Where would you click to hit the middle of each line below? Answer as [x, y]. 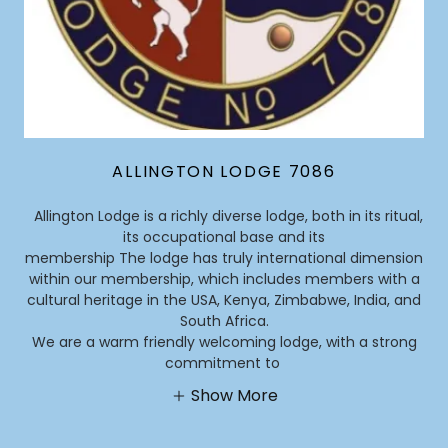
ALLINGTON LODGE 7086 [224, 172]
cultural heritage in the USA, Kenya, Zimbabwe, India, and [224, 300]
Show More [234, 396]
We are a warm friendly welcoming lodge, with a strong [224, 342]
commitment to [224, 363]
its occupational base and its [224, 237]
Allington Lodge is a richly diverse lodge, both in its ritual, [224, 216]
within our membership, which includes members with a [224, 279]
